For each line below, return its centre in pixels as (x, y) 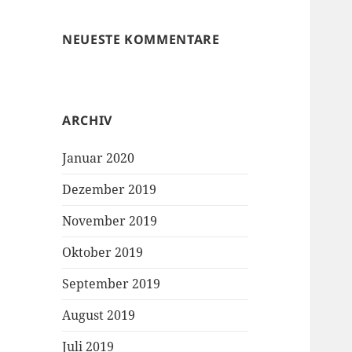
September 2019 (112, 284)
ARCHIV (87, 121)
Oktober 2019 (103, 253)
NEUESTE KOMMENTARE (141, 40)
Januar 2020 (99, 158)
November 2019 (110, 221)
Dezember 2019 (110, 190)
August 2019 (99, 315)
